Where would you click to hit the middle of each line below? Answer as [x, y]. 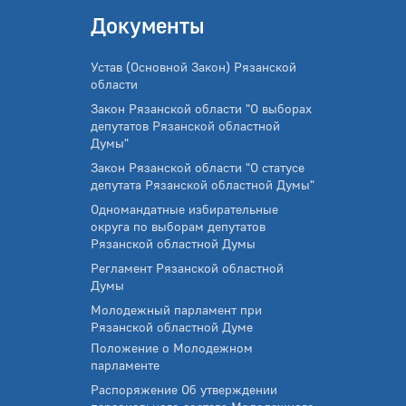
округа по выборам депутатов [178, 226]
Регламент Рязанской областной [187, 268]
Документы [148, 25]
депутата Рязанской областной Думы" [203, 184]
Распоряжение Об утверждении [184, 389]
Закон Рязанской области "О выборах [201, 108]
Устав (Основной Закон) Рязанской [193, 67]
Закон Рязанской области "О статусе [198, 167]
